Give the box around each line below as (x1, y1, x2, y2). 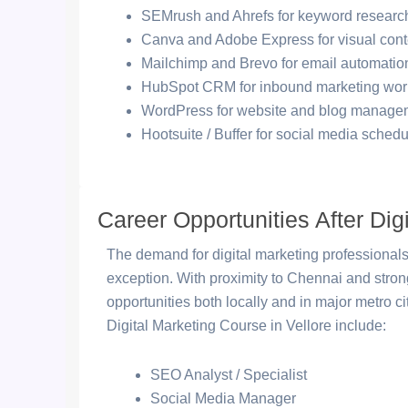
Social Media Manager (150, 391, 296, 406)
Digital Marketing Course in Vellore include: (107, 318, 386, 333)
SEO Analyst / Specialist (150, 367, 307, 382)
